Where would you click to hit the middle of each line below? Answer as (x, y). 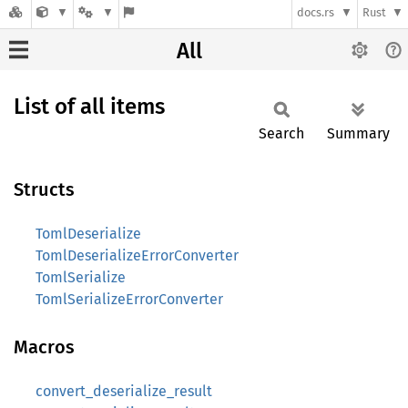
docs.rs (316, 13)
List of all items (89, 107)
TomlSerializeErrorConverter (129, 299)
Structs (44, 189)
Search (281, 133)
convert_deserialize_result (124, 391)
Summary (358, 133)
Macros (44, 347)
